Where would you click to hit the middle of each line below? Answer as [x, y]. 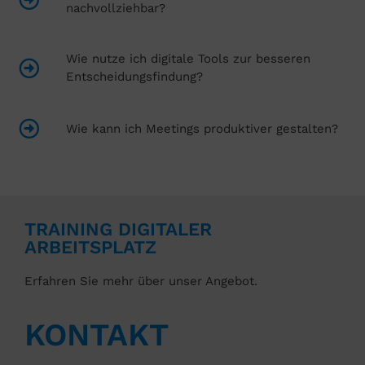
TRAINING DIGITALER [118, 229]
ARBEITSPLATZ [90, 247]
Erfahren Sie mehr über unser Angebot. [141, 281]
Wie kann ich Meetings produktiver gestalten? [202, 128]
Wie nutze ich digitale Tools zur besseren [189, 59]
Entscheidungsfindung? [135, 77]
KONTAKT [97, 335]
